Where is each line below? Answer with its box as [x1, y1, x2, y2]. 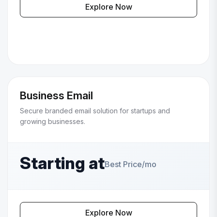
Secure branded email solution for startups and [20, 107, 170, 115]
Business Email [20, 89, 93, 102]
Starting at [20, 153, 105, 173]
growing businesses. [20, 117, 85, 126]
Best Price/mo [105, 159, 156, 170]
